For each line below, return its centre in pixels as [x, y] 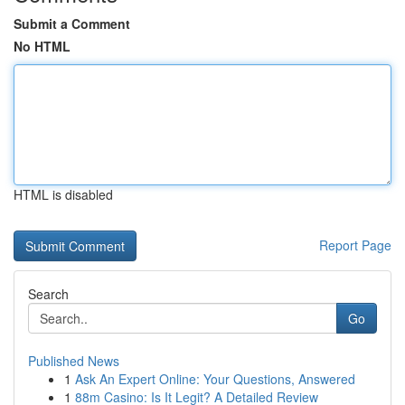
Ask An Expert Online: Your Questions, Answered [215, 379]
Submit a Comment [72, 24]
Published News [74, 361]
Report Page [355, 245]
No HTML [42, 46]
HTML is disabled [63, 194]
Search [48, 294]
